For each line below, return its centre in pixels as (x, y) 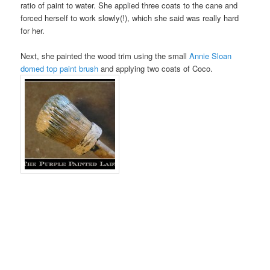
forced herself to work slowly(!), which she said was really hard (130, 18)
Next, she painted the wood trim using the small (105, 56)
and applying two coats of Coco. (156, 69)
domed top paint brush (60, 69)
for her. (33, 31)
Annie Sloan (211, 56)
